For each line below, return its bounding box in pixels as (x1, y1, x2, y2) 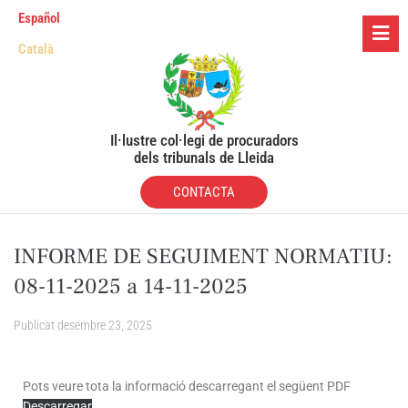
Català (18, 41, 54, 58)
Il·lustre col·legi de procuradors (109, 130, 299, 149)
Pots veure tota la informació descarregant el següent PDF (23, 379, 351, 394)
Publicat (14, 318, 57, 333)
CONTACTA (173, 183, 235, 200)
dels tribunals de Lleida (134, 148, 274, 167)
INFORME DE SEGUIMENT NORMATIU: (14, 242, 393, 271)
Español (18, 10, 60, 27)
